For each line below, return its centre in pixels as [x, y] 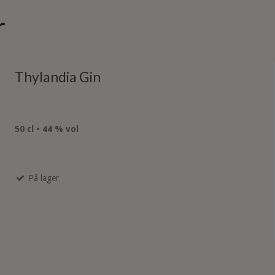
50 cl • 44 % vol [46, 129]
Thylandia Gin [57, 77]
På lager [42, 178]
